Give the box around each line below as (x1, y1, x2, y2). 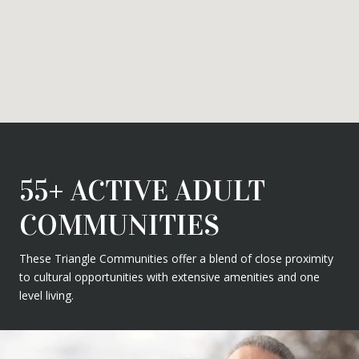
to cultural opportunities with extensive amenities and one (19, 268, 320, 284)
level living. (19, 287, 74, 303)
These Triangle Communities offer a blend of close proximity (19, 250, 333, 266)
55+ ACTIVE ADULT (19, 172, 265, 208)
